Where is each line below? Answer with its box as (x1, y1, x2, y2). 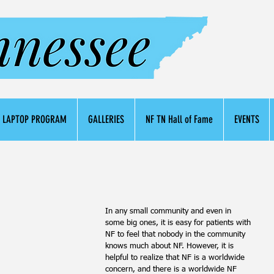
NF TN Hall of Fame (146, 113, 213, 125)
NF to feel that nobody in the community (105, 231, 248, 239)
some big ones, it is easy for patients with (105, 219, 253, 227)
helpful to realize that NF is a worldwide (105, 254, 247, 262)
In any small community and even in (105, 207, 234, 215)
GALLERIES (88, 113, 124, 125)
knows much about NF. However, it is (105, 242, 236, 250)
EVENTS (234, 113, 259, 125)
